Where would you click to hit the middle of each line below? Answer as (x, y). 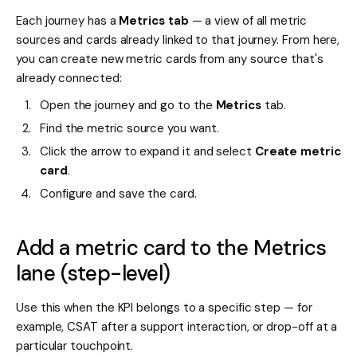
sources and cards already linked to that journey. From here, (178, 40)
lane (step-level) (93, 274)
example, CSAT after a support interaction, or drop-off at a (177, 327)
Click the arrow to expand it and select (147, 152)
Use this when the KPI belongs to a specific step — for (164, 308)
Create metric (298, 152)
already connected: (69, 78)
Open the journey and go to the (128, 106)
